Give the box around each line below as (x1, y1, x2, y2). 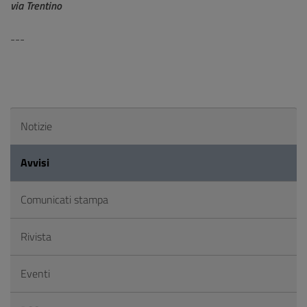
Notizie (21, 118, 52, 134)
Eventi (21, 265, 50, 282)
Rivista (21, 228, 51, 245)
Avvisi (21, 154, 49, 171)
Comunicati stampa (21, 191, 108, 208)
